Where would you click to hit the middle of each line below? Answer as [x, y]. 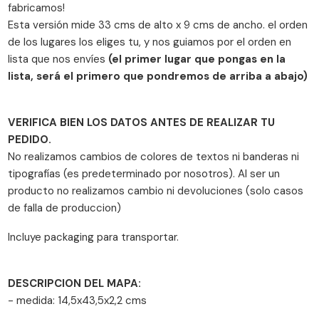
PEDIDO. [30, 139]
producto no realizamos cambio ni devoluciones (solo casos [156, 190]
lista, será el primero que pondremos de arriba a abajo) [158, 76]
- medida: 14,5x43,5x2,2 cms [78, 300]
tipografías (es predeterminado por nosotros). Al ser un [144, 173]
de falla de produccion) [65, 208]
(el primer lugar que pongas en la [197, 59]
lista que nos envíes [58, 59]
